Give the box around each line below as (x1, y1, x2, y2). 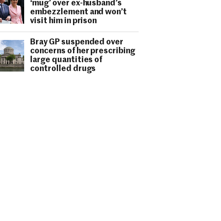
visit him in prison (30, 17, 97, 25)
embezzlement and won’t (30, 8, 127, 16)
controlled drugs (30, 65, 96, 73)
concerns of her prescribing (30, 47, 136, 55)
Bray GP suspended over (30, 38, 124, 46)
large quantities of (30, 56, 103, 64)
